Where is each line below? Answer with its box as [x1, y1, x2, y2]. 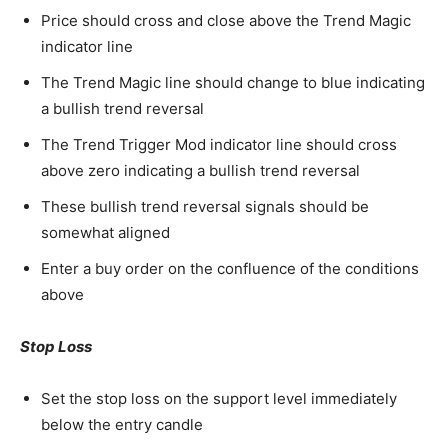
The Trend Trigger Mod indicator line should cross [41, 135, 397, 154]
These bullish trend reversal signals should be [41, 197, 369, 216]
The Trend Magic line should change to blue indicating [41, 73, 425, 92]
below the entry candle [41, 415, 203, 434]
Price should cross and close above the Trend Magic [41, 11, 411, 30]
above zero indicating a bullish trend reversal [41, 161, 360, 180]
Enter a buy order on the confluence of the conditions [41, 259, 419, 278]
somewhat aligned [41, 223, 170, 242]
